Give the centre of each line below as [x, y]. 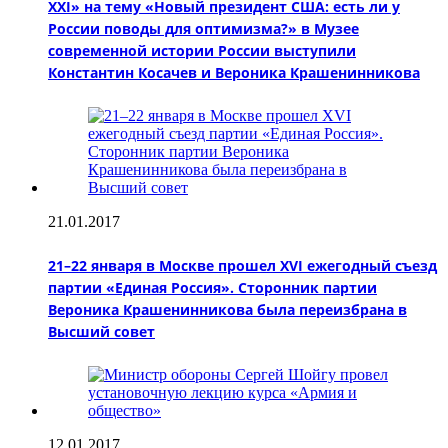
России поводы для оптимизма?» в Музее [203, 28]
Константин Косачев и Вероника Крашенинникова [234, 72]
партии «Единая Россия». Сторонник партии [212, 287]
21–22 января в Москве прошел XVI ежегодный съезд [242, 265]
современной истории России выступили [202, 50]
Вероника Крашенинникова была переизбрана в [227, 309]
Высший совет [101, 331]
